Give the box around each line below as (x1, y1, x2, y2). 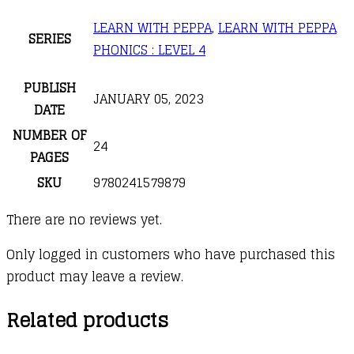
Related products (6, 303, 168, 337)
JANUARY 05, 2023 (93, 87, 203, 110)
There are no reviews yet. (6, 208, 162, 231)
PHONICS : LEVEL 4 (93, 38, 205, 61)
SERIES (28, 27, 71, 50)
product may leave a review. (6, 265, 183, 288)
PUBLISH (23, 76, 76, 99)
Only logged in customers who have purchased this (6, 243, 335, 265)
